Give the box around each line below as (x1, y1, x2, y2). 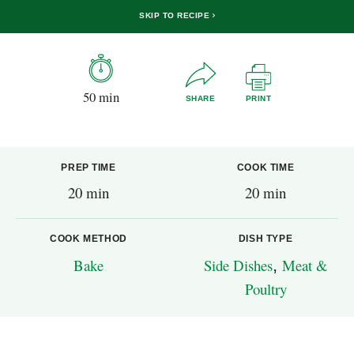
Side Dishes (203, 255, 273, 276)
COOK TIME (236, 162, 295, 174)
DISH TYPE (238, 233, 293, 245)
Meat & (281, 255, 328, 276)
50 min (82, 87, 119, 106)
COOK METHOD (50, 233, 127, 245)
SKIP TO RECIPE (139, 10, 213, 20)
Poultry (244, 279, 287, 299)
